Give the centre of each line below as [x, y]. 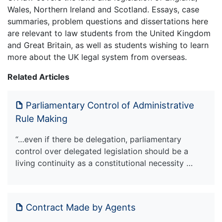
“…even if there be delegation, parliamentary [98, 139]
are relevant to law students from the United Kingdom [109, 33]
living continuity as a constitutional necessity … [104, 163]
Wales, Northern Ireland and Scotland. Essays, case [103, 10]
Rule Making [41, 119]
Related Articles [38, 77]
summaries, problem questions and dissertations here [108, 22]
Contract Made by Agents [81, 207]
